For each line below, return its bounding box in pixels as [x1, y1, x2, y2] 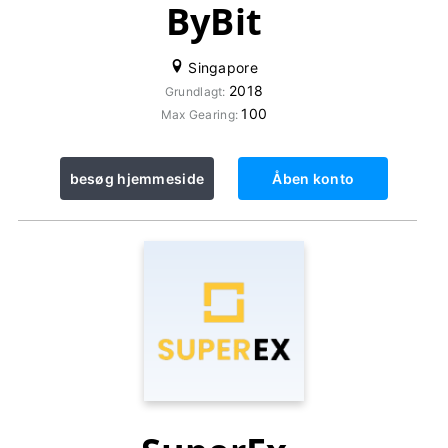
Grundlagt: [164, 84, 229, 99]
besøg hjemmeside [69, 170, 205, 187]
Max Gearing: [160, 107, 242, 122]
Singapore [184, 59, 258, 76]
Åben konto [272, 170, 355, 187]
